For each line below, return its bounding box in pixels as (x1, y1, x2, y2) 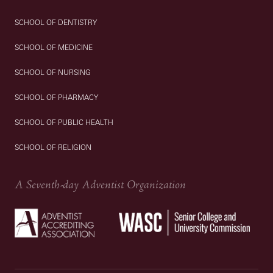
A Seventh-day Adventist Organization (15, 177, 186, 193)
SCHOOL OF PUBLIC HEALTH (15, 117, 114, 127)
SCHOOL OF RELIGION (15, 142, 92, 152)
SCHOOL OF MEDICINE (15, 42, 93, 52)
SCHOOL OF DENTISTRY (15, 17, 97, 27)
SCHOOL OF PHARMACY (15, 92, 99, 102)
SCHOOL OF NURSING (15, 67, 91, 77)
